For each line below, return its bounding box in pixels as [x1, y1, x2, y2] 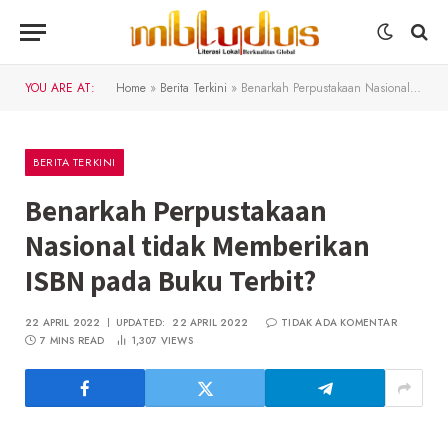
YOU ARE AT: [25, 79, 95, 97]
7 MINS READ [40, 333, 105, 348]
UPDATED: [115, 315, 166, 330]
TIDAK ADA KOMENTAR [281, 315, 397, 330]
